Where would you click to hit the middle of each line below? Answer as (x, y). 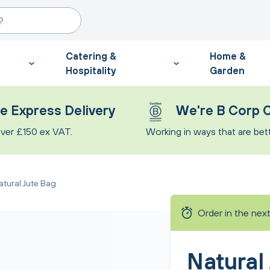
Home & (228, 56)
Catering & (91, 56)
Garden (228, 70)
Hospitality (91, 70)
